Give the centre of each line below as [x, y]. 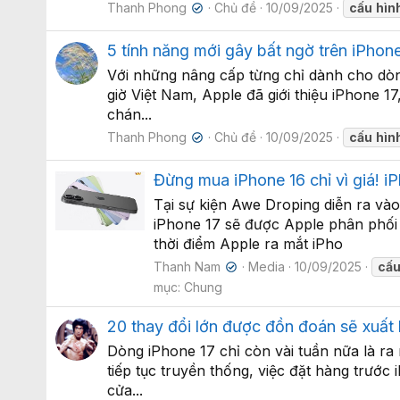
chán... [129, 114]
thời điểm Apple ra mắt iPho [248, 243]
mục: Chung [188, 287]
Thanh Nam [187, 266]
